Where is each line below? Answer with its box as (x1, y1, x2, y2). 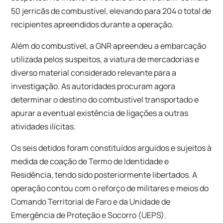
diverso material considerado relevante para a (11, 67, 177, 78)
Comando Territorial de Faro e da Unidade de (11, 196, 171, 207)
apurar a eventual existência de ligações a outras (11, 107, 189, 118)
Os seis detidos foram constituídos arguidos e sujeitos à (11, 142, 212, 153)
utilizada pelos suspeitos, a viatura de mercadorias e (11, 53, 200, 65)
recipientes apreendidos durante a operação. (11, 18, 174, 30)
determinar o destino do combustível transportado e (11, 94, 199, 105)
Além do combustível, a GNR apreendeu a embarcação (11, 40, 207, 51)
